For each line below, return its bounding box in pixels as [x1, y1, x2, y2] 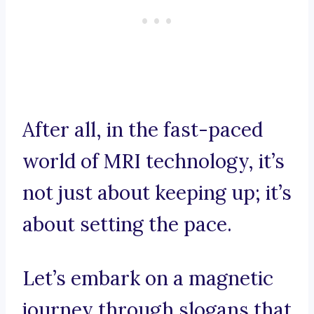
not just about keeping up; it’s [22, 180, 292, 206]
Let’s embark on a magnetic [22, 266, 273, 292]
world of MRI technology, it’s [22, 149, 285, 175]
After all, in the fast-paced [22, 117, 263, 143]
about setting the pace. [22, 212, 232, 238]
